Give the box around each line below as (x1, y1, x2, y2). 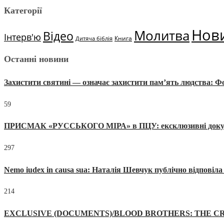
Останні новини (4, 54, 68, 64)
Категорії (4, 5, 42, 16)
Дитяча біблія (75, 35, 112, 42)
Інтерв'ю (4, 31, 41, 43)
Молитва (134, 26, 189, 45)
